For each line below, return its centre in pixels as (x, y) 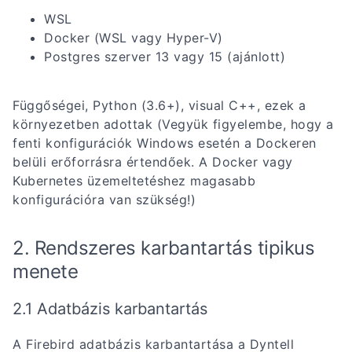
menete (45, 271)
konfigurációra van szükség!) (104, 200)
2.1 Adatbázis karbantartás (110, 308)
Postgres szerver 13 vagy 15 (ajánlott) (165, 56)
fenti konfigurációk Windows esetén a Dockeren (165, 143)
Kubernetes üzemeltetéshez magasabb (134, 181)
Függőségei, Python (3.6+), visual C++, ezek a (159, 106)
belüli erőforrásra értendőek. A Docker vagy (153, 162)
